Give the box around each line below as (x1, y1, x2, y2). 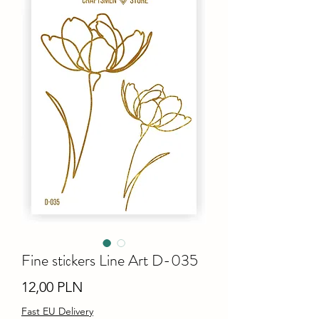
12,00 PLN (21, 278, 83, 296)
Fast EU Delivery (21, 304, 93, 318)
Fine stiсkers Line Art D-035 (21, 249, 198, 271)
